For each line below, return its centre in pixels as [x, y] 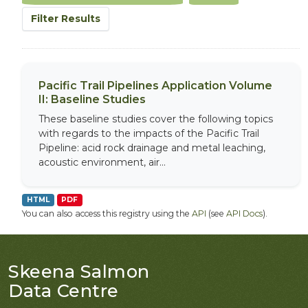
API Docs [244, 213]
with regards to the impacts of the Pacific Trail [149, 133]
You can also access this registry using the [107, 213]
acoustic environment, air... [102, 162]
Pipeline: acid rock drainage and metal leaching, [152, 148]
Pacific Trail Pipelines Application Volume [155, 86]
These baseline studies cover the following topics [156, 119]
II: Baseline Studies [92, 99]
